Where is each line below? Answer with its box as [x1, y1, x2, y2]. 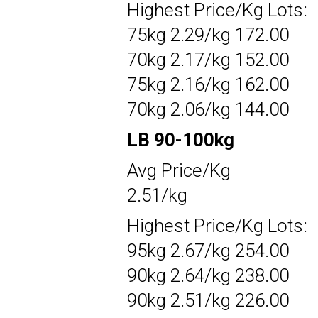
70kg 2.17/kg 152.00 [127, 48, 289, 70]
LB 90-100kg [127, 128, 234, 150]
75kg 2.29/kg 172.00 [127, 23, 289, 45]
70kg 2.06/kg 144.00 [127, 98, 289, 120]
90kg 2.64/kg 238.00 [127, 264, 289, 286]
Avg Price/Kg [127, 159, 231, 181]
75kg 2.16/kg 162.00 [127, 73, 289, 95]
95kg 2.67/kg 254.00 [127, 239, 289, 261]
